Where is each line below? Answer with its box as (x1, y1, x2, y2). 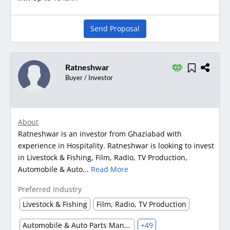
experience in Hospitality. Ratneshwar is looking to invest (17, 140, 214, 150)
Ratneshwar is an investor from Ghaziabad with (17, 128, 182, 139)
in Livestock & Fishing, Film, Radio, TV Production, (17, 152, 187, 162)
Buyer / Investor (65, 73, 113, 82)
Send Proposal (90, 23, 140, 33)
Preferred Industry (17, 184, 82, 194)
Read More (90, 164, 128, 174)
